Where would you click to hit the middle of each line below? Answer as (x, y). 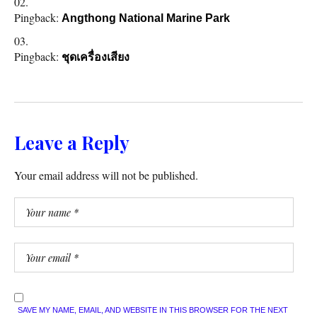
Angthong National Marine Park (146, 18)
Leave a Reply (72, 143)
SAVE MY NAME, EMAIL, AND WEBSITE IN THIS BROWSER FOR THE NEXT (153, 310)
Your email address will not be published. (106, 175)
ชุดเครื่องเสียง (96, 57)
